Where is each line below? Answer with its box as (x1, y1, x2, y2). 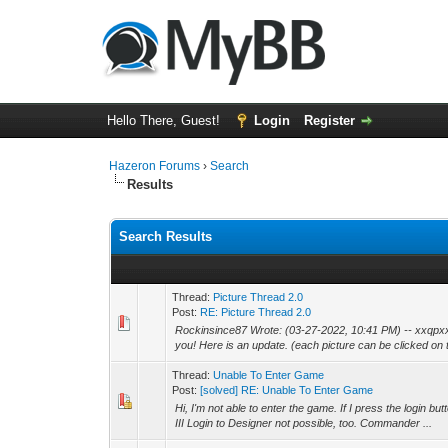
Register (303, 113, 355, 128)
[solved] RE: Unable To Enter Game (200, 384, 374, 396)
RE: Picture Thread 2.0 (200, 306, 312, 318)
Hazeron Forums (109, 159, 201, 173)
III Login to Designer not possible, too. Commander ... (175, 417, 433, 429)
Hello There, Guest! (106, 113, 224, 128)
